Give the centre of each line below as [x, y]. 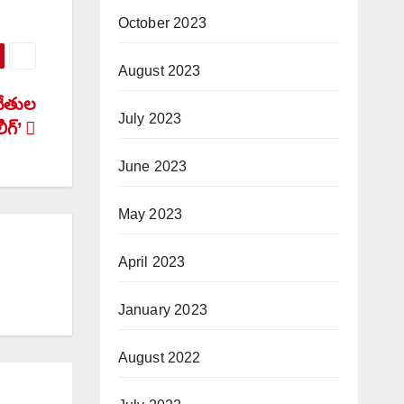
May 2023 [150, 214]
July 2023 [150, 118]
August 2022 [159, 357]
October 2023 [162, 23]
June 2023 [152, 166]
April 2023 [151, 262]
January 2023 [162, 309]
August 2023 [159, 70]
